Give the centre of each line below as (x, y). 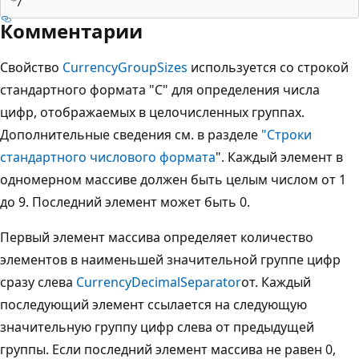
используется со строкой (268, 67)
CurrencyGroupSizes (125, 67)
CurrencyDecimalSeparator (159, 282)
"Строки (286, 134)
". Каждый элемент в (279, 157)
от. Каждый (276, 282)
